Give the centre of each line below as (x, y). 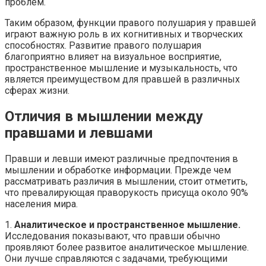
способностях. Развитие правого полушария (103, 46)
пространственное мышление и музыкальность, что (121, 68)
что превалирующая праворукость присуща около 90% (126, 192)
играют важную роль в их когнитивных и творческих (124, 34)
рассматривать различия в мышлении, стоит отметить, (126, 181)
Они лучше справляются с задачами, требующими (116, 258)
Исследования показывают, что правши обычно (113, 236)
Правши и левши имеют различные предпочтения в (121, 159)
